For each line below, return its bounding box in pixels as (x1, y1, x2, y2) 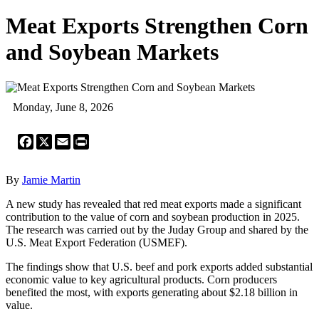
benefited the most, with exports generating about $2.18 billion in (6, 286, 298, 298)
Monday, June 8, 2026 (13, 100, 113, 113)
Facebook (33, 132, 78, 145)
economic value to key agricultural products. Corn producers (6, 273, 277, 286)
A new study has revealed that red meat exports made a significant (6, 197, 301, 210)
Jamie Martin (22, 173, 80, 186)
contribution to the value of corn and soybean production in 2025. (6, 210, 300, 223)
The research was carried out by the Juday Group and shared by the (6, 223, 308, 236)
